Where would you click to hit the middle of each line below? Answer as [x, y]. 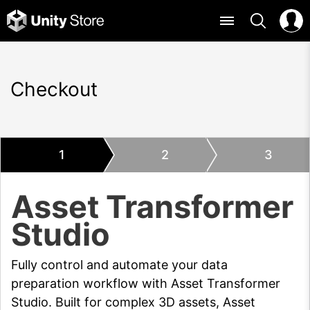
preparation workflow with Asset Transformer [146, 283]
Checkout [54, 89]
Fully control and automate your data [119, 265]
